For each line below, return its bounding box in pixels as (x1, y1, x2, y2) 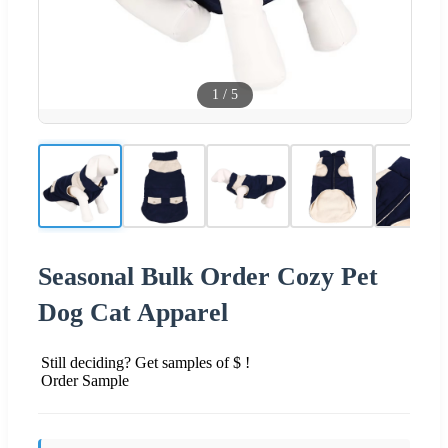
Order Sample (41, 371, 129, 389)
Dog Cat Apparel (38, 297, 228, 327)
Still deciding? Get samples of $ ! (41, 353, 250, 371)
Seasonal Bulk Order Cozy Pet (38, 261, 378, 291)
